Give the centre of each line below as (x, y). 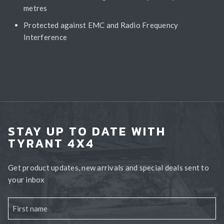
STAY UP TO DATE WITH (87, 131)
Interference (45, 37)
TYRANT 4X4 (51, 143)
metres (35, 8)
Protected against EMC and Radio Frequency (101, 25)
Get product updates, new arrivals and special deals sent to (108, 167)
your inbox (26, 179)
